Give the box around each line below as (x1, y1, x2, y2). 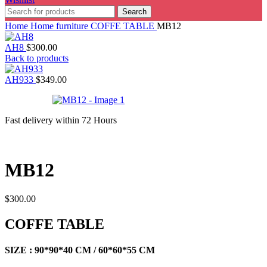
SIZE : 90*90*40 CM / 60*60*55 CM (5, 245, 155, 256)
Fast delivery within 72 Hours (5, 115, 117, 126)
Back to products (5, 53, 69, 64)
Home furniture (30, 21, 91, 32)
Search (122, 7, 147, 17)
